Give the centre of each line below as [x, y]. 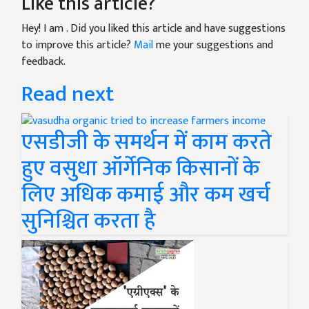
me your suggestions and [213, 45]
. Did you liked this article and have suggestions [176, 29]
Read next [68, 94]
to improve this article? [78, 45]
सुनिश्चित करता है [89, 221]
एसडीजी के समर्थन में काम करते [147, 143]
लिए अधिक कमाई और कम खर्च [146, 195]
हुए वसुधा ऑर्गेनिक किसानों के [140, 169]
